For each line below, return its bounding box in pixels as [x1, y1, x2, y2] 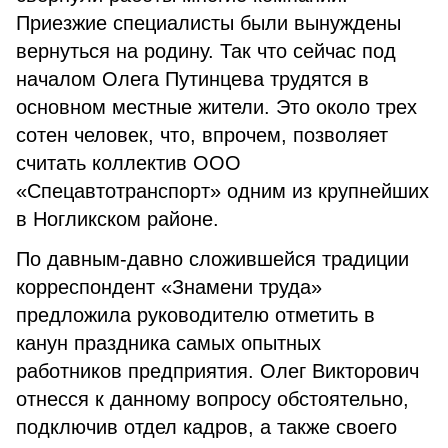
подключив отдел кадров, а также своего [16, 416, 397, 438]
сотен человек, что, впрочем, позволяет [16, 124, 388, 146]
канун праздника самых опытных [16, 332, 321, 354]
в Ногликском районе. [16, 208, 219, 230]
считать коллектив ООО [16, 152, 241, 174]
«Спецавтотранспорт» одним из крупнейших [16, 180, 429, 202]
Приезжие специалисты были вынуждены [16, 12, 401, 34]
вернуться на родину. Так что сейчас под [16, 40, 396, 62]
